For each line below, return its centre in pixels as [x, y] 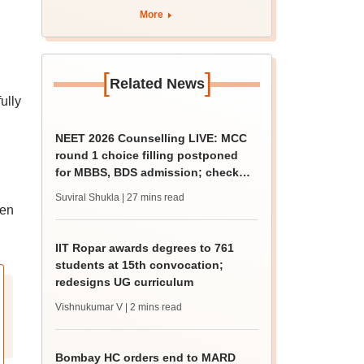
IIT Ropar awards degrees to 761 [145, 248]
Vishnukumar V [89, 307]
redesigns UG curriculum [125, 282]
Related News [157, 84]
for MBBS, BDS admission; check [147, 172]
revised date [90, 189]
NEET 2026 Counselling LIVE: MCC [152, 138]
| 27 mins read [154, 197]
